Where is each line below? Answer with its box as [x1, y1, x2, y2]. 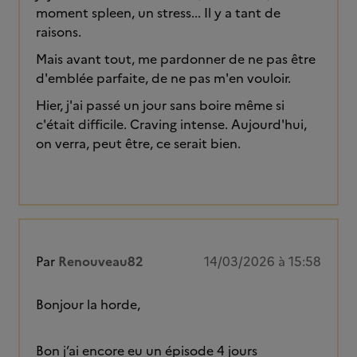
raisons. [36, 22, 81, 41]
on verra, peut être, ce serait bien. [36, 134, 244, 153]
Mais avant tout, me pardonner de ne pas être [36, 49, 316, 69]
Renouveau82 [58, 252, 143, 271]
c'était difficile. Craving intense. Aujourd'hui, [36, 115, 307, 134]
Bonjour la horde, [36, 295, 143, 314]
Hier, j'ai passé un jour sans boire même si [36, 96, 284, 115]
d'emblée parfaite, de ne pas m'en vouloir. [36, 69, 291, 88]
